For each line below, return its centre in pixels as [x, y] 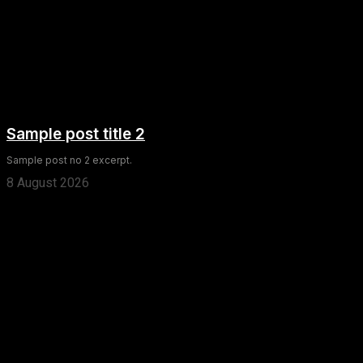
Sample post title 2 [76, 134]
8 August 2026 [48, 182]
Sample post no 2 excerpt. [69, 160]
